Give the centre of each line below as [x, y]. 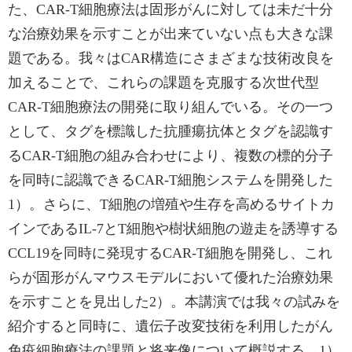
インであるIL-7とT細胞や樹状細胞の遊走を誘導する [173, 229]
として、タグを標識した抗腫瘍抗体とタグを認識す [170, 131]
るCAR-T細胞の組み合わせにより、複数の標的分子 [170, 156]
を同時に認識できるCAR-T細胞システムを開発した [170, 180]
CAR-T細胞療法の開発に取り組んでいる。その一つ [170, 107]
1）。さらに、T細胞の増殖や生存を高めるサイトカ [171, 204]
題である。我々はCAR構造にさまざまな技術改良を [171, 58]
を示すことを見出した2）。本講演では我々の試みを [174, 302]
